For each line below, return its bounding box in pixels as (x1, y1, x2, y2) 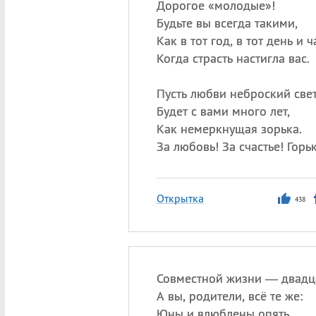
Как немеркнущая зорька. (156, 121, 302, 137)
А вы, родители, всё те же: (156, 288, 303, 304)
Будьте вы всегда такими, (156, 15, 298, 31)
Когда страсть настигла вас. (156, 50, 310, 66)
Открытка (156, 191, 204, 205)
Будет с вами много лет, (156, 103, 290, 119)
